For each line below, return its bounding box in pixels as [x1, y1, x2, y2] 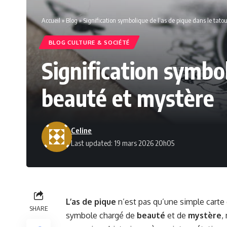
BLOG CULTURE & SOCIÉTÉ [48, 39, 130, 47]
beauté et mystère [42, 84, 214, 112]
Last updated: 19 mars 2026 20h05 [71, 138, 175, 148]
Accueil [42, 16, 60, 25]
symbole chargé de [66, 210, 137, 221]
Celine [71, 126, 92, 135]
